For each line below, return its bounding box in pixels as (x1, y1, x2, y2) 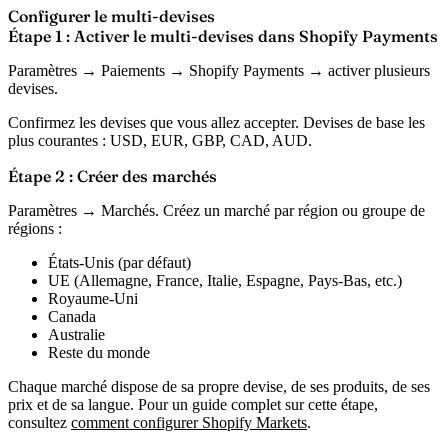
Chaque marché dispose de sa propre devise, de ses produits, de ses (8, 378, 430, 396)
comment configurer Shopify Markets (71, 414, 307, 432)
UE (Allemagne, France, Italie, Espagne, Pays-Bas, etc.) (48, 272, 402, 290)
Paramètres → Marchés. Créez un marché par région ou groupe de (8, 202, 425, 220)
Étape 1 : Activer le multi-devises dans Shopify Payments (8, 26, 438, 47)
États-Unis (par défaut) (48, 254, 191, 272)
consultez (8, 414, 71, 432)
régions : (8, 220, 62, 238)
